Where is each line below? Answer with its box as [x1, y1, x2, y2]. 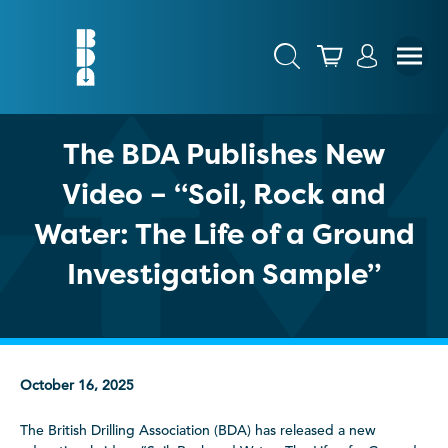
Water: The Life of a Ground [33, 214, 415, 254]
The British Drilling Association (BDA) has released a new [20, 421, 376, 440]
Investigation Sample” [67, 254, 381, 294]
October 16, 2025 [20, 376, 134, 395]
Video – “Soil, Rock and [62, 174, 386, 214]
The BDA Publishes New [62, 134, 386, 174]
